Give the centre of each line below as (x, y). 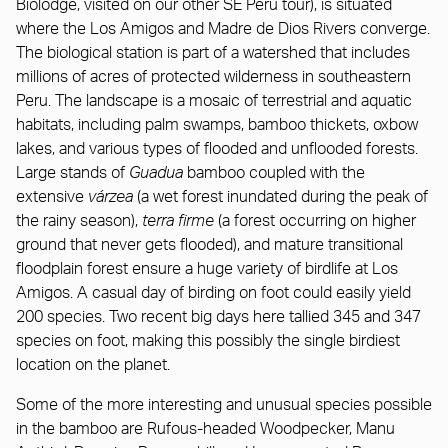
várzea (110, 196)
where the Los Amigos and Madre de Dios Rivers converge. (223, 28)
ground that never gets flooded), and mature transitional (209, 244)
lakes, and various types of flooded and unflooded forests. (217, 148)
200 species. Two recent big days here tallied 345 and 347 (218, 316)
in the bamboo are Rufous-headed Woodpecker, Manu (205, 428)
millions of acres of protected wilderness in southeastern (213, 76)
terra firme (178, 220)
